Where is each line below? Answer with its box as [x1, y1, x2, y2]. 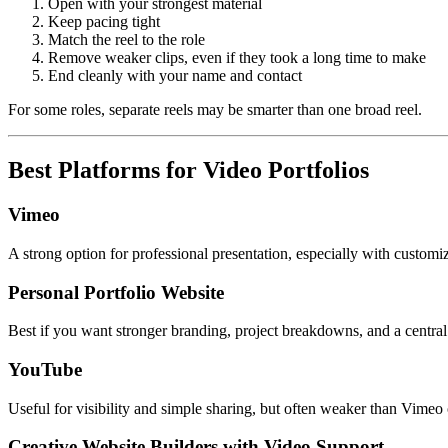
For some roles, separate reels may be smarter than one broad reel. [8, 101, 422, 119]
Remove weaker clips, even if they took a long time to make [48, 49, 426, 67]
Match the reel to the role [48, 31, 205, 49]
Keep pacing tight [48, 13, 160, 31]
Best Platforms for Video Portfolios [8, 157, 369, 184]
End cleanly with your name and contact [48, 67, 302, 85]
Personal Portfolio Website [8, 281, 224, 303]
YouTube [8, 358, 82, 380]
